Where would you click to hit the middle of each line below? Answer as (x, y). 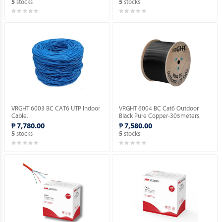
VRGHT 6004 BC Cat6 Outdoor (159, 108)
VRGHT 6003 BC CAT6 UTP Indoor (55, 108)
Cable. (20, 116)
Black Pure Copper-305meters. (160, 116)
